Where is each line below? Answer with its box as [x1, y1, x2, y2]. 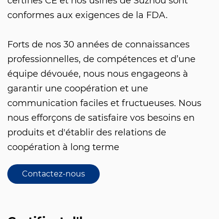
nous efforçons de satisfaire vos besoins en [7, 112, 195, 123]
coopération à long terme [7, 141, 119, 153]
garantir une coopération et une [7, 83, 148, 94]
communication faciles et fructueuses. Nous [7, 97, 201, 109]
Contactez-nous [22, 169, 85, 178]
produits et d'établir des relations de [7, 127, 166, 138]
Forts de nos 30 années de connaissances [7, 39, 190, 50]
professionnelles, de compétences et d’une [7, 53, 196, 65]
